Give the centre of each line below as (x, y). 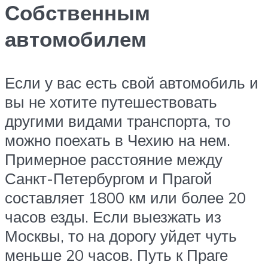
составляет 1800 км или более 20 (125, 198)
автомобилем (76, 39)
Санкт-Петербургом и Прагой (109, 179)
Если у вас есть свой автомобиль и (132, 83)
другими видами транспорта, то (118, 121)
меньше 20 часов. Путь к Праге (116, 255)
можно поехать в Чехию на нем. (118, 140)
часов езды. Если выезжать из (113, 217)
